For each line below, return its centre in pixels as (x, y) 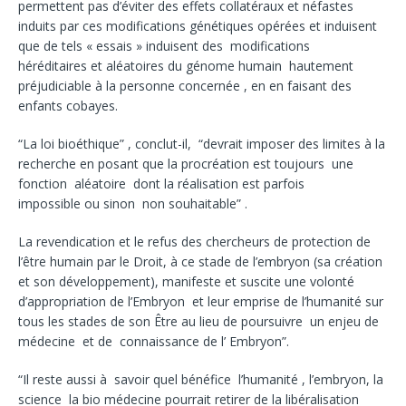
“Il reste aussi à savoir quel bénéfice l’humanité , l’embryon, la (201, 379)
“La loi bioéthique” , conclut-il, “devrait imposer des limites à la (202, 143)
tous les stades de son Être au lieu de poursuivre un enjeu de (198, 321)
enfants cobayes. (68, 105)
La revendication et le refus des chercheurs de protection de (194, 241)
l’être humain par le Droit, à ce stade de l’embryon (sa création (200, 261)
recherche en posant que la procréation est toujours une (186, 163)
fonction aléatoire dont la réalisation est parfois (161, 183)
